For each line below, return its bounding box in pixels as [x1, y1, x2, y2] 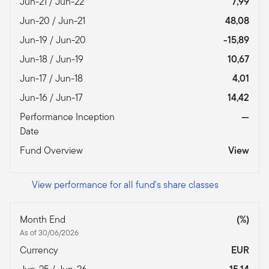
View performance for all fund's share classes [32, 177, 219, 192]
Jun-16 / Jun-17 [20, 90, 85, 104]
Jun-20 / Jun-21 [20, 13, 88, 28]
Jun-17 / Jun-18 [20, 71, 85, 85]
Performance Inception [20, 109, 115, 124]
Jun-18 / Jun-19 [20, 52, 86, 66]
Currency [20, 243, 61, 257]
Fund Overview [20, 143, 85, 157]
